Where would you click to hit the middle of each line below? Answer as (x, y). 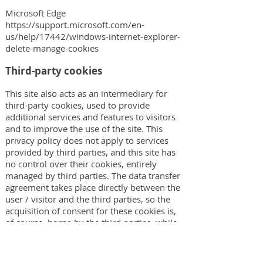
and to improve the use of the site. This (84, 129)
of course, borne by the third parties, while (91, 222)
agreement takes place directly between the (93, 187)
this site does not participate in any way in (90, 234)
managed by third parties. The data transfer (93, 176)
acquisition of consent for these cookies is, (91, 211)
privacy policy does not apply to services (87, 140)
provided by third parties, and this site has (90, 152)
